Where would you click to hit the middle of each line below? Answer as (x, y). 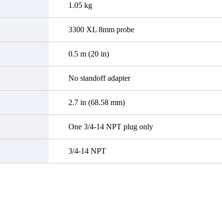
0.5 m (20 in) (89, 54)
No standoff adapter (99, 78)
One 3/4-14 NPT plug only (111, 126)
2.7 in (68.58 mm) (97, 102)
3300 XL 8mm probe (101, 29)
